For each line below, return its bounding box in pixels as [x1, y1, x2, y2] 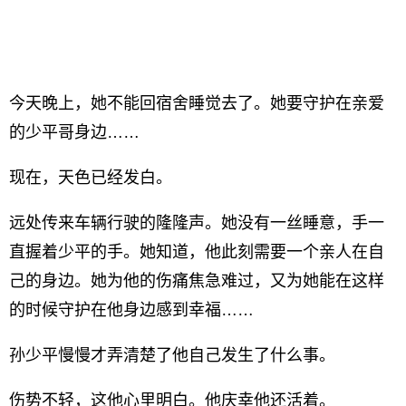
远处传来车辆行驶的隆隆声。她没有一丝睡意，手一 [9, 214, 384, 232]
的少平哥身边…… [9, 123, 140, 141]
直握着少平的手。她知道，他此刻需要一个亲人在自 [9, 243, 384, 261]
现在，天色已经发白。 [9, 169, 172, 187]
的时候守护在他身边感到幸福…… [9, 301, 254, 319]
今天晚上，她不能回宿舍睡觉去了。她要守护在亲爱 [9, 94, 384, 112]
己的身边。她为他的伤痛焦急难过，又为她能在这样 [9, 272, 384, 290]
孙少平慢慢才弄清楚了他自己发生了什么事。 [9, 346, 335, 364]
